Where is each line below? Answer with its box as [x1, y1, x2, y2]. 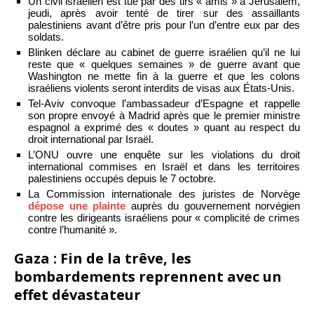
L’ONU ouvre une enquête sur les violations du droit [28, 148, 300, 161]
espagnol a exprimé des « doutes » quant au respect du [28, 121, 300, 133]
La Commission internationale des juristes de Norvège [28, 187, 300, 200]
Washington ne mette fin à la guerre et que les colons [28, 69, 300, 82]
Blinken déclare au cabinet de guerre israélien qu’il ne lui [28, 46, 300, 58]
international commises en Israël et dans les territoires [28, 160, 300, 172]
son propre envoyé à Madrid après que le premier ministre [28, 109, 300, 121]
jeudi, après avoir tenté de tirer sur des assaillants [28, 6, 300, 19]
